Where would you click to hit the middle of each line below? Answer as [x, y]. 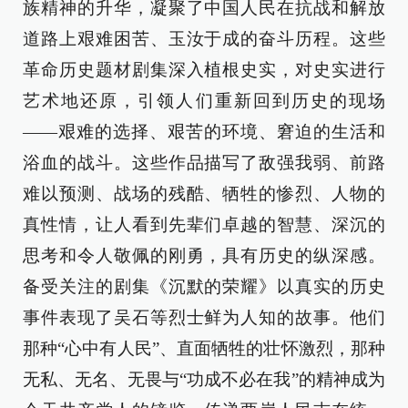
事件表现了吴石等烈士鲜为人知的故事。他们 [204, 317]
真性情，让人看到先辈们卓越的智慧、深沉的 [204, 224]
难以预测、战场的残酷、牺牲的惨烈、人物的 [204, 194]
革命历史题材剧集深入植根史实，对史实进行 [204, 70]
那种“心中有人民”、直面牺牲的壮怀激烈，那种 [204, 348]
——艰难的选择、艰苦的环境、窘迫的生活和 [204, 132]
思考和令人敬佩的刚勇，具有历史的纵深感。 [204, 255]
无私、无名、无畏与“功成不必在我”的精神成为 [204, 379]
